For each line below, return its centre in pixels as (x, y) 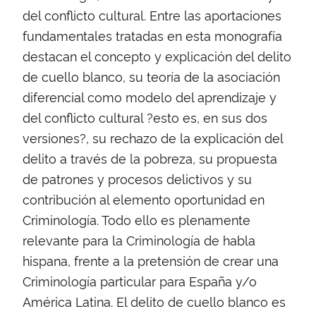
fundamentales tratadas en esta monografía (152, 35)
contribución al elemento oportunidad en (144, 199)
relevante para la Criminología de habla (139, 239)
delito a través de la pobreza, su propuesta (150, 158)
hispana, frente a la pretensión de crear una (151, 260)
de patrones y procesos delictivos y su (137, 178)
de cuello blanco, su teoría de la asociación (151, 76)
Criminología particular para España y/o (140, 280)
